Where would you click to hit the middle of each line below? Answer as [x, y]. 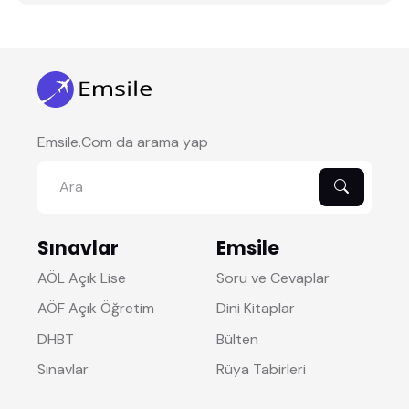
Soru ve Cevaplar [273, 278]
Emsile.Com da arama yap [122, 142]
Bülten [237, 339]
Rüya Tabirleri [261, 370]
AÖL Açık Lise [81, 278]
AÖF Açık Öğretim [95, 309]
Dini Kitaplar [255, 309]
